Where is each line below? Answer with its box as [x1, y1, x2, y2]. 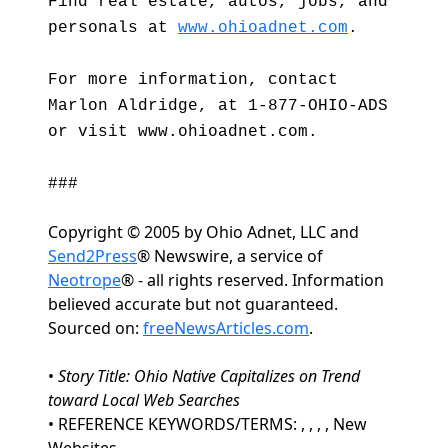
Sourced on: [48, 317, 143, 339]
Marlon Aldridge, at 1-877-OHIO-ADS [48, 97, 388, 115]
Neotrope [48, 269, 121, 291]
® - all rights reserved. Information [121, 269, 384, 291]
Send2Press [48, 245, 137, 267]
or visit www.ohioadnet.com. [48, 123, 318, 141]
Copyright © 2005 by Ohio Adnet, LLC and [48, 221, 359, 243]
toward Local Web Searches [48, 389, 240, 411]
